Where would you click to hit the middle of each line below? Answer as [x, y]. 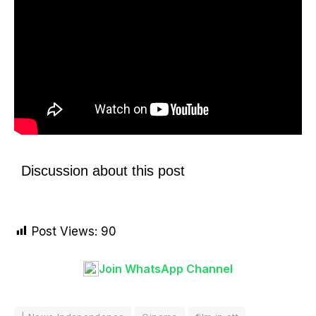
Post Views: [65, 231]
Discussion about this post [103, 171]
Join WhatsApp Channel [166, 268]
